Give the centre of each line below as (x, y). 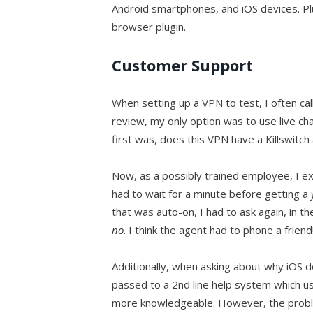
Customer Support (183, 65)
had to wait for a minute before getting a (212, 194)
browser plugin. (149, 26)
